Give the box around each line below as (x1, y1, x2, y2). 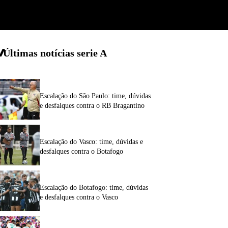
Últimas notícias (3, 47, 74, 59)
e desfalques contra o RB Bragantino (39, 101, 145, 109)
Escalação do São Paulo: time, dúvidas (39, 92, 151, 100)
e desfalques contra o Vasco (39, 193, 118, 201)
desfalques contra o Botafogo (39, 147, 123, 155)
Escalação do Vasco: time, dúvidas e (39, 137, 143, 146)
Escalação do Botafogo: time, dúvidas (39, 183, 148, 191)
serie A (76, 47, 107, 59)
